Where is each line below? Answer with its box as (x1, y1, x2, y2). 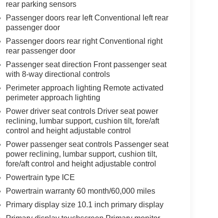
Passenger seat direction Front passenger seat (5, 60, 166, 69)
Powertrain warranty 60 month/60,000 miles (5, 186, 155, 195)
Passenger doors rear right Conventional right (5, 36, 163, 45)
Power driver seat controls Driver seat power (5, 107, 158, 115)
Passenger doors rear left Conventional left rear (5, 13, 168, 22)
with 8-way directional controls (5, 70, 110, 78)
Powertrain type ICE (5, 173, 75, 182)
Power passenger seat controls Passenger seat (5, 140, 168, 148)
